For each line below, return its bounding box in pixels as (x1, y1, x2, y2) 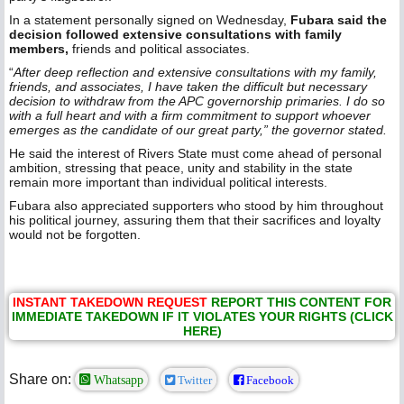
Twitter (175, 374, 212, 387)
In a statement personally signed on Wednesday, (9, 13, 290, 28)
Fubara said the (290, 13, 387, 28)
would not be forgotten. (9, 227, 141, 243)
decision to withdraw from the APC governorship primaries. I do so (9, 94, 385, 109)
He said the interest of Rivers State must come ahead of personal (9, 146, 381, 161)
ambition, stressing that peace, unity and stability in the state (9, 161, 353, 176)
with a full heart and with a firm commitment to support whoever (9, 108, 371, 124)
